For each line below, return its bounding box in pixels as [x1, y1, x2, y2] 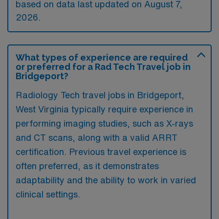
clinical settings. [16, 190, 80, 198]
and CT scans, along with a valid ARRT [16, 133, 177, 142]
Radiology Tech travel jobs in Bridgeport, [16, 90, 184, 99]
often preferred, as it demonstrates [16, 161, 159, 170]
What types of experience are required [16, 52, 188, 63]
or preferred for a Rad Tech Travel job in [16, 62, 191, 72]
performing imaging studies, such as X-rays [16, 119, 193, 128]
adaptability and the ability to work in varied [16, 175, 196, 184]
